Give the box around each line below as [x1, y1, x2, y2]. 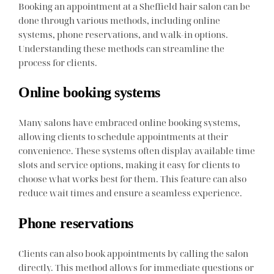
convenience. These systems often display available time [18, 144, 256, 157]
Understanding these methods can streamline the [18, 42, 225, 55]
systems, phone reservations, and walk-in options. [18, 28, 229, 41]
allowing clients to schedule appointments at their [18, 130, 229, 143]
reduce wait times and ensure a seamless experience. [18, 187, 243, 199]
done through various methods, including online [18, 14, 221, 27]
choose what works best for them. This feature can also [18, 172, 247, 185]
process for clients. [18, 56, 98, 69]
